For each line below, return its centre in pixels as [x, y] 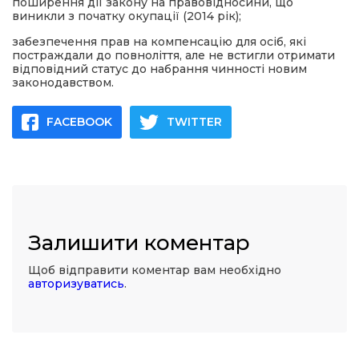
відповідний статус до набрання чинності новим [159, 69]
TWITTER [194, 122]
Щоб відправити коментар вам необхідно [155, 270]
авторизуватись [76, 284]
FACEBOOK [79, 122]
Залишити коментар [139, 243]
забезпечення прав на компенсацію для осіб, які [159, 42]
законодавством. [63, 83]
